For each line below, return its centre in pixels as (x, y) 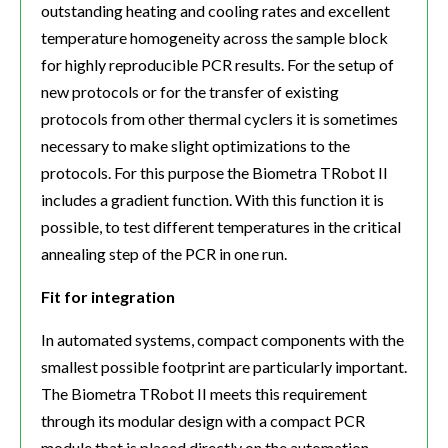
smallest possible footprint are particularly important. (224, 367)
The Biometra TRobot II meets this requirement (204, 394)
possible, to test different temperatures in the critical (221, 227)
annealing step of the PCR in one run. (164, 254)
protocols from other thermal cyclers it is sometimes (219, 119)
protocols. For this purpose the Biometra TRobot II (214, 173)
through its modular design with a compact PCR (203, 421)
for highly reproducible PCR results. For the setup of (217, 65)
